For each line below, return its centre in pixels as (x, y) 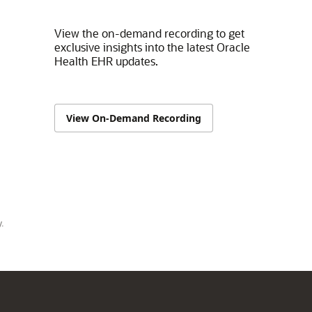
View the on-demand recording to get (149, 33)
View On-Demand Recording (133, 118)
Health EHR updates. (106, 61)
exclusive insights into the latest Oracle (152, 47)
